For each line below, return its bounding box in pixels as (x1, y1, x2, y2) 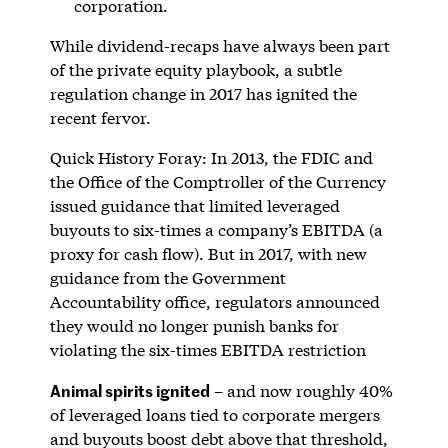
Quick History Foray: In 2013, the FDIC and (49, 146, 373, 168)
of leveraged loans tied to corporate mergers (49, 403, 380, 425)
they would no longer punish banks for (49, 314, 339, 336)
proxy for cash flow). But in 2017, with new (49, 242, 367, 264)
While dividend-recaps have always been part (49, 34, 390, 56)
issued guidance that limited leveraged (49, 194, 340, 216)
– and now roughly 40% (209, 379, 393, 401)
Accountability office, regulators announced (49, 290, 380, 312)
